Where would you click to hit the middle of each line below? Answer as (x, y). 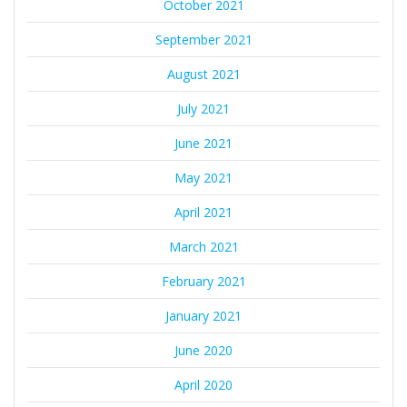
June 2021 (203, 144)
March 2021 (203, 247)
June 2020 (203, 351)
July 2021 (203, 109)
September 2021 (203, 40)
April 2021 (203, 213)
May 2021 (203, 178)
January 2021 (203, 316)
